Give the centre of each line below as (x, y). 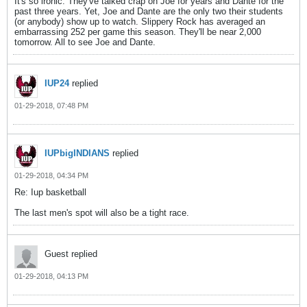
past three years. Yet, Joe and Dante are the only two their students (149, 11)
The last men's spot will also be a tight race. (102, 213)
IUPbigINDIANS (77, 153)
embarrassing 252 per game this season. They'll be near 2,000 (138, 32)
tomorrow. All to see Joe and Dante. (85, 42)
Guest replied (71, 254)
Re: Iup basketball (50, 192)
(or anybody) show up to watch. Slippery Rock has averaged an (140, 22)
